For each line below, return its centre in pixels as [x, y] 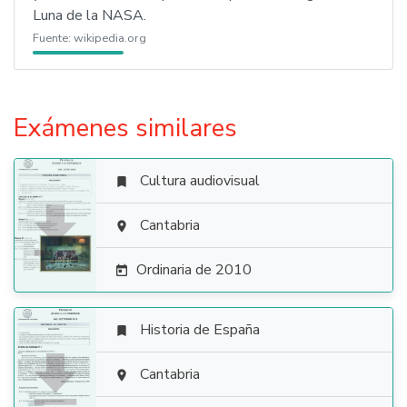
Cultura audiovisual [200, 181]
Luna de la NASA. [89, 15]
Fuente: [53, 38]
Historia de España [200, 330]
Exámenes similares [125, 128]
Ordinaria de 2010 [194, 270]
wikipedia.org [110, 38]
